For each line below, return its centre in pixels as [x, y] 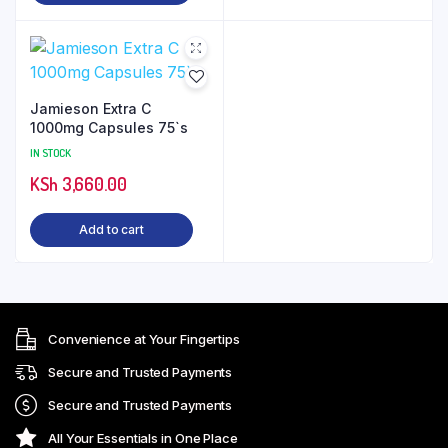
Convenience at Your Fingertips [144, 339]
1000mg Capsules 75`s [109, 127]
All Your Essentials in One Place [143, 438]
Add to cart [111, 229]
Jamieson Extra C [90, 108]
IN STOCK [51, 153]
